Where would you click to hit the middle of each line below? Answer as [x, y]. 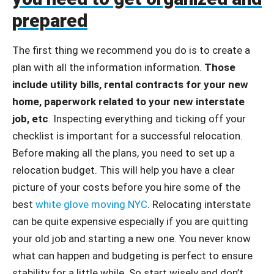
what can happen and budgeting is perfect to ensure [132, 256]
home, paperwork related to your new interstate [128, 102]
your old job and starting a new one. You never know [131, 239]
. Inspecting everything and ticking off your [147, 119]
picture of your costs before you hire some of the [126, 187]
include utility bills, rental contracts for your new [130, 84]
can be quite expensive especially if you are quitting [130, 221]
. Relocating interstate [199, 204]
